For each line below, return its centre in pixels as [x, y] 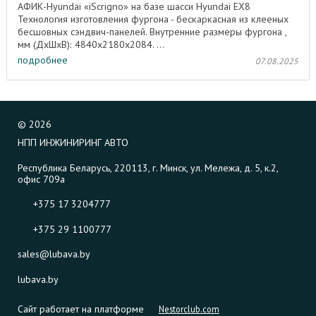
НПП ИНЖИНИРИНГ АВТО [73, 143]
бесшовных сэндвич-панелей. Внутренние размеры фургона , [152, 31]
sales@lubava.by [54, 254]
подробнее [43, 60]
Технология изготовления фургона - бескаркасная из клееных [153, 19]
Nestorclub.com [189, 309]
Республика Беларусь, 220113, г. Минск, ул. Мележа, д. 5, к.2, [148, 168]
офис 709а [41, 179]
